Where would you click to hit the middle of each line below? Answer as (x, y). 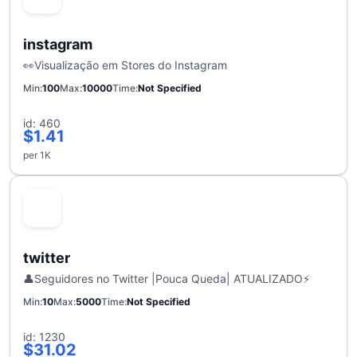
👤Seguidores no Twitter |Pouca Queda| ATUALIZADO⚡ (167, 278)
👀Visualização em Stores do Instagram (125, 65)
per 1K (37, 155)
